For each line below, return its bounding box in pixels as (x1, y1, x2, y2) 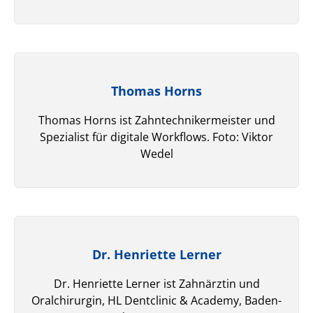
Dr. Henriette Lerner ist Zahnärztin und (53, 275, 260, 291)
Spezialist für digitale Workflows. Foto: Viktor (40, 129, 273, 145)
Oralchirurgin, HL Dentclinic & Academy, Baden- (31, 292, 282, 308)
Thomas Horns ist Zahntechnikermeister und (38, 112, 275, 128)
